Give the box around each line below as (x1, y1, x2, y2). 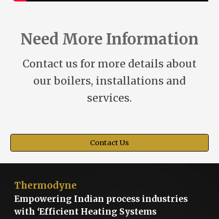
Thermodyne (14, 180, 77, 191)
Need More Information (21, 30, 198, 48)
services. (87, 91, 132, 105)
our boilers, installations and (33, 74, 186, 88)
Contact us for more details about (22, 57, 197, 70)
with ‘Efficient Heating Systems (14, 206, 157, 217)
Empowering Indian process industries (14, 194, 188, 204)
